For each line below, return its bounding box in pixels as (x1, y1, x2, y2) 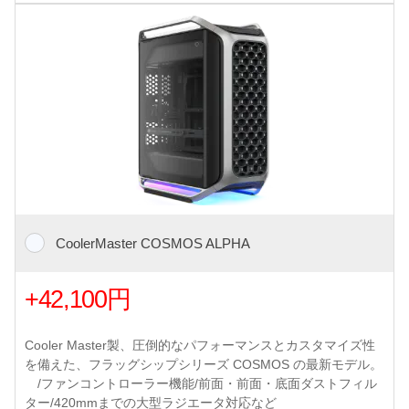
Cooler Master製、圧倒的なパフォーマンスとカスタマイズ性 (25, 338, 375, 353)
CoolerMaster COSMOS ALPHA (55, 236, 250, 252)
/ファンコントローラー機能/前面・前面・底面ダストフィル (25, 376, 377, 392)
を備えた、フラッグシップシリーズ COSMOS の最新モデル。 (25, 357, 383, 372)
